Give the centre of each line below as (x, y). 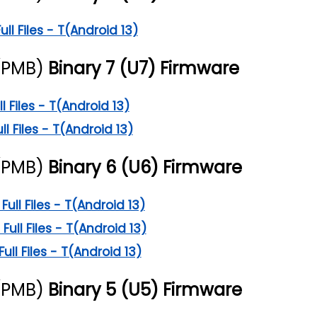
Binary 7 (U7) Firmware (143, 68)
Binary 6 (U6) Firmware (145, 167)
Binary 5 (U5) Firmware (145, 289)
